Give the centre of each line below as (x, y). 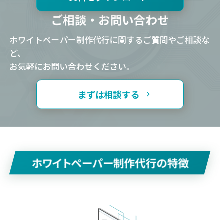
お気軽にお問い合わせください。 (72, 66)
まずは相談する (108, 94)
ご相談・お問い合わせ (110, 19)
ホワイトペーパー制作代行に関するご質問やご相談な (110, 39)
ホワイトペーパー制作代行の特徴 (110, 162)
